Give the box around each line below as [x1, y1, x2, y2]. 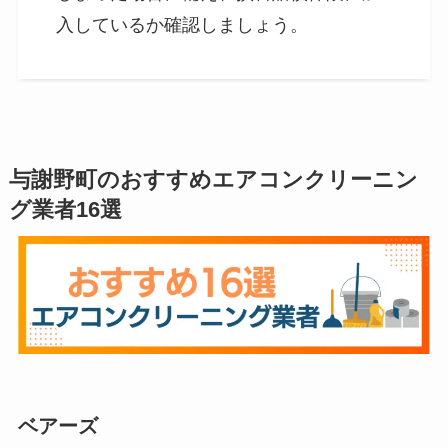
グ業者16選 [8, 198, 122, 223]
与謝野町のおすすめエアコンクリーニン [8, 168, 418, 193]
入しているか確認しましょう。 [56, 14, 309, 35]
